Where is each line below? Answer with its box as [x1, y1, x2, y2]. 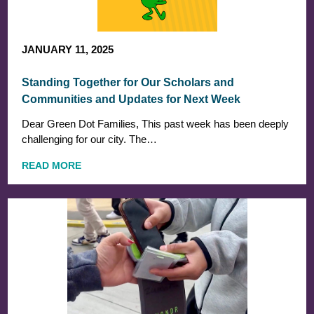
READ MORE [22, 159, 82, 171]
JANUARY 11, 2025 [22, 43, 114, 56]
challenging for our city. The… [22, 133, 158, 146]
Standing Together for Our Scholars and [22, 76, 235, 89]
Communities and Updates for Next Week [22, 93, 241, 106]
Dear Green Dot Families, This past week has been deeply [22, 118, 289, 130]
